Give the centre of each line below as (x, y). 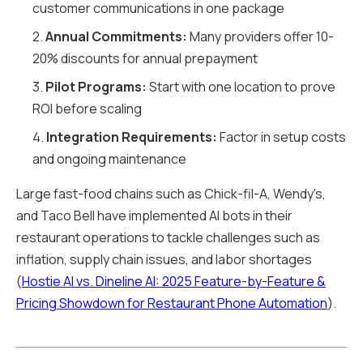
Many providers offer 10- (261, 37)
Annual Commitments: (116, 37)
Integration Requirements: (132, 137)
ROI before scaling (87, 109)
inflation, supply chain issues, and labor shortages (164, 260)
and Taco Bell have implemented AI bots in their (154, 216)
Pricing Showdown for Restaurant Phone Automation (172, 303)
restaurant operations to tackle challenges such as (168, 238)
